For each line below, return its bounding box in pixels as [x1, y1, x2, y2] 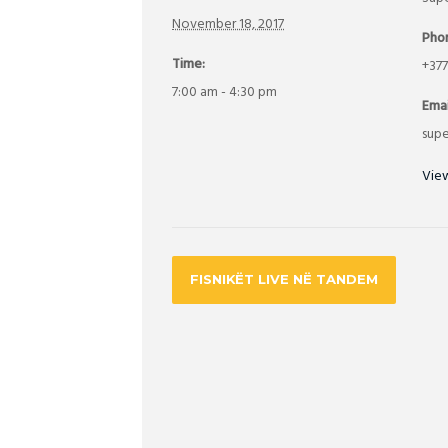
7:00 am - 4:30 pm [172, 80, 277, 104]
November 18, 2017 [172, 12, 284, 36]
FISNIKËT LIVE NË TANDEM [190, 271, 379, 288]
